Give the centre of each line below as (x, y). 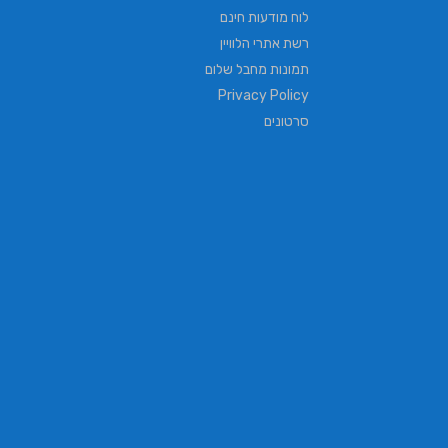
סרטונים (286, 121)
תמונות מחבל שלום (257, 69)
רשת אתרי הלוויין (264, 43)
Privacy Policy (263, 95)
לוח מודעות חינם (264, 17)
